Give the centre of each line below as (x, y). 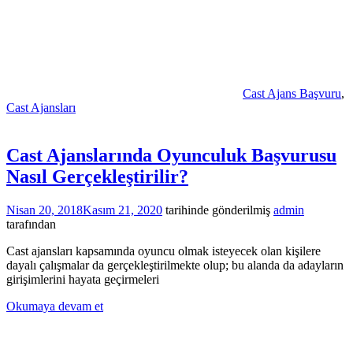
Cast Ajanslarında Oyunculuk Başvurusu (171, 156)
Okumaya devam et (55, 306)
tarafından (31, 224)
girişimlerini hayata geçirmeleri (83, 279)
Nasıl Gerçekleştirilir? (97, 177)
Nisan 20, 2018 (45, 210)
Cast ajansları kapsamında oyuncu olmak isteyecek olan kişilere (163, 251)
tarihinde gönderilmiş (216, 210)
